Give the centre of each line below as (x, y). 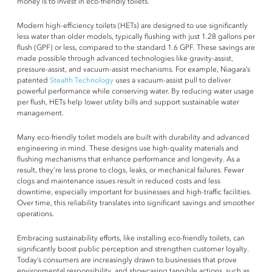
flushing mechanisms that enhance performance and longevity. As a (128, 159)
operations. (36, 213)
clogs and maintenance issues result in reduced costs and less (119, 181)
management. (40, 113)
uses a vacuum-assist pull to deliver (172, 80)
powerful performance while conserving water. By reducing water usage (135, 91)
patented (33, 80)
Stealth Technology (82, 80)
